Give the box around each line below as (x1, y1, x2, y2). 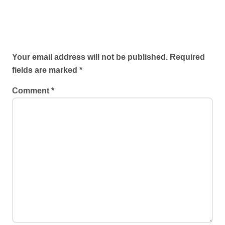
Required (170, 53, 205, 61)
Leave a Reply (12, 36, 72, 46)
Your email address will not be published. (12, 53, 168, 61)
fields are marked (12, 66, 79, 74)
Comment (12, 86, 51, 95)
